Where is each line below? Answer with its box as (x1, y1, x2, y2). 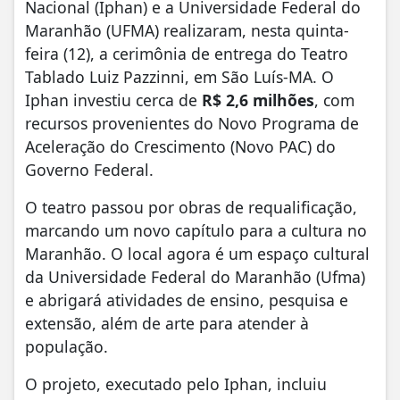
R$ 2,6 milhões (202, 88, 314, 111)
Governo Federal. (25, 158, 158, 180)
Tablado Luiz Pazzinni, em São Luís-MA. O (25, 65, 334, 87)
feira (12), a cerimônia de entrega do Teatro (25, 42, 348, 64)
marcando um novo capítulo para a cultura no (25, 219, 367, 241)
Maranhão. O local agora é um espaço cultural (25, 242, 370, 264)
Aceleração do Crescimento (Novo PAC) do (25, 135, 336, 157)
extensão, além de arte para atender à (25, 312, 309, 334)
